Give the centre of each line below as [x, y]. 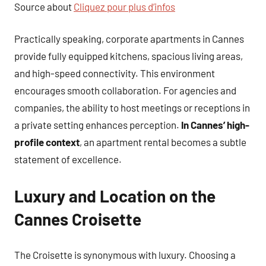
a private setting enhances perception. [98, 125]
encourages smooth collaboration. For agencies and [125, 90]
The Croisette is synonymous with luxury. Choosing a [125, 254]
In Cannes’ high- [215, 125]
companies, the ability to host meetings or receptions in [132, 107]
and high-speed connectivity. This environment [115, 73]
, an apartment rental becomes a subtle [163, 142]
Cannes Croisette [78, 219]
